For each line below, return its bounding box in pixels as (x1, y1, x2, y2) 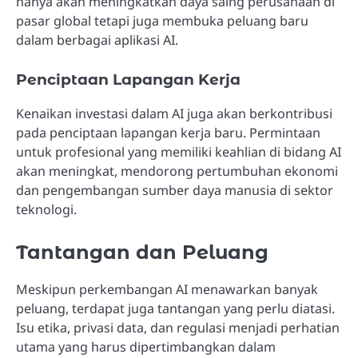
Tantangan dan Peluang (16, 241, 268, 265)
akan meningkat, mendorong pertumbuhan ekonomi (16, 162, 338, 181)
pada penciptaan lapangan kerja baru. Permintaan (16, 124, 320, 142)
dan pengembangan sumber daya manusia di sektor (16, 181, 333, 200)
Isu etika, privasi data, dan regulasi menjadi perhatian (16, 319, 340, 337)
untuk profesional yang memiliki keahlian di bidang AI (16, 143, 341, 161)
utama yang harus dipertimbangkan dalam (16, 338, 276, 356)
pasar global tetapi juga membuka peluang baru (16, 11, 308, 30)
